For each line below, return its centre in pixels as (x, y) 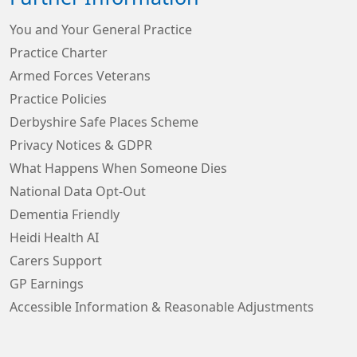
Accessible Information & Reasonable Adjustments (162, 307)
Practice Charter (59, 53)
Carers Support (56, 261)
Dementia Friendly (65, 215)
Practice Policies (58, 99)
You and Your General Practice (101, 30)
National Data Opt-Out (78, 192)
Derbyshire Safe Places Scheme (104, 122)
